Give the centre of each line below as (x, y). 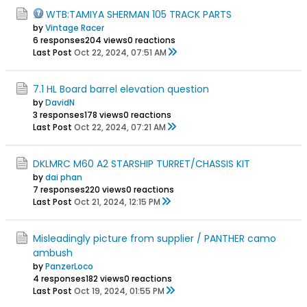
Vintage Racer (75, 27)
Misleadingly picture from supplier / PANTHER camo (155, 238)
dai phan (64, 177)
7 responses (59, 189)
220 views (106, 189)
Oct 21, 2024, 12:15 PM (117, 201)
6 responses (59, 40)
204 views (106, 40)
